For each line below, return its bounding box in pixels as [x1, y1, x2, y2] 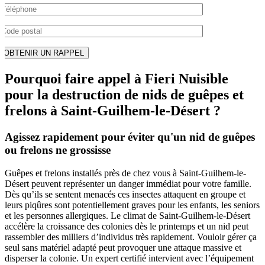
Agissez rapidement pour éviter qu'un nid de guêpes [5, 131, 255, 143]
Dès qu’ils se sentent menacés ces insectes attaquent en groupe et [5, 189, 245, 199]
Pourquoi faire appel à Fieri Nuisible [5, 71, 228, 87]
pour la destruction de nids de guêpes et [5, 87, 244, 103]
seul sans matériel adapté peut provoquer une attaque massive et [5, 242, 241, 253]
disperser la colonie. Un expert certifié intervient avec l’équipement [5, 253, 254, 263]
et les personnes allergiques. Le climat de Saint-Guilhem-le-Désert [5, 210, 250, 221]
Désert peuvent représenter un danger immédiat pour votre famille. [5, 178, 251, 189]
